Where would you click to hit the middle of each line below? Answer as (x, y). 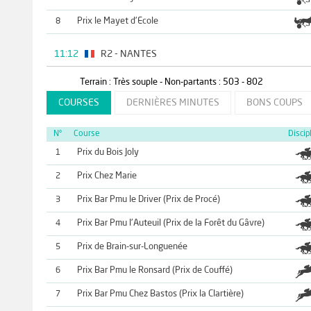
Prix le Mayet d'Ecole (117, 21)
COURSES (78, 103)
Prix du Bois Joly (108, 153)
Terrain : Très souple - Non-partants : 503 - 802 (171, 83)
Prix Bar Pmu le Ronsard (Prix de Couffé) (154, 271)
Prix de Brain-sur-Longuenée (132, 247)
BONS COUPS (274, 103)
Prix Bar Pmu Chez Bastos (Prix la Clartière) (160, 294)
